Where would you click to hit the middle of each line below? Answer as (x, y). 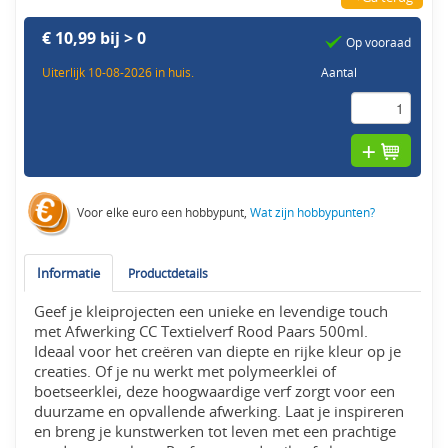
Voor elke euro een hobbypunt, (162, 212)
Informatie (69, 273)
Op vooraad (379, 42)
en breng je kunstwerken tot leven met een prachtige (215, 432)
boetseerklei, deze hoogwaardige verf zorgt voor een (215, 392)
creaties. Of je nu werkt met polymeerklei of (185, 372)
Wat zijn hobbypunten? (313, 212)
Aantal (339, 72)
